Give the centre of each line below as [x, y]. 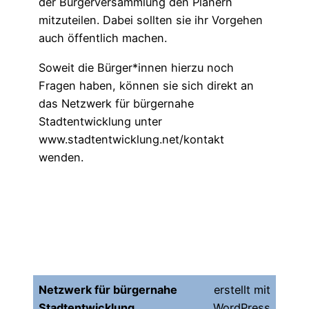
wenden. [61, 157]
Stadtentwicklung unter [100, 121]
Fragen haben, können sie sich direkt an [146, 85]
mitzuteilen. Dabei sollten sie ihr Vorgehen [151, 20]
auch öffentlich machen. [103, 38]
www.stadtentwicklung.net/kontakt [131, 139]
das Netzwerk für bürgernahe [116, 103]
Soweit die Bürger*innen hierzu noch [136, 67]
